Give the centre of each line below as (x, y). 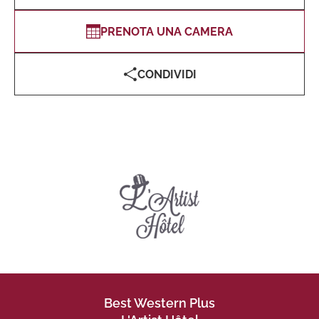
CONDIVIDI (167, 74)
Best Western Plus (159, 303)
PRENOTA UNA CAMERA (167, 31)
